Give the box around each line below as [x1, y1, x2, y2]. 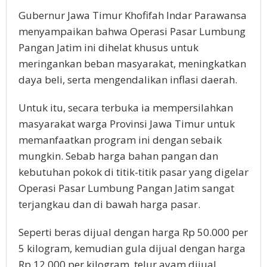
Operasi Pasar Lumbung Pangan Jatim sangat [18, 181, 234, 195]
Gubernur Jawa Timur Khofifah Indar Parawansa [18, 8, 247, 23]
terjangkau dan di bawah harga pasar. [18, 197, 200, 212]
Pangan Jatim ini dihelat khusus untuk [18, 41, 198, 55]
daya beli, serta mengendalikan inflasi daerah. [18, 73, 237, 87]
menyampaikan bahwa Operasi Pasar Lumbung [18, 24, 246, 39]
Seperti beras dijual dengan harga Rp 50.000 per [18, 225, 248, 240]
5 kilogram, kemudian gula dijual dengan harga [18, 241, 246, 256]
